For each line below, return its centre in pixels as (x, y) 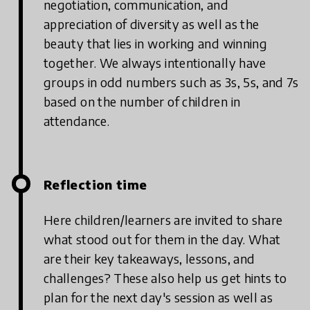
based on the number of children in (142, 101)
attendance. (76, 120)
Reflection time (95, 184)
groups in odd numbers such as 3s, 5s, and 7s (171, 82)
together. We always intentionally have (155, 62)
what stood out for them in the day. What (162, 239)
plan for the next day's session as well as (158, 297)
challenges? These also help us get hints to (165, 277)
